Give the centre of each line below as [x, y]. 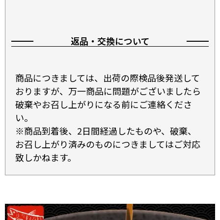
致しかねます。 [46, 157]
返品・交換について [110, 41]
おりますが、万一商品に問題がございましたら [108, 91]
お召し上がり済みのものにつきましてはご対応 [108, 144]
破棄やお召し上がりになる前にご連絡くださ [104, 104]
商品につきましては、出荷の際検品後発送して [108, 77]
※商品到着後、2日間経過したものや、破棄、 [106, 130]
